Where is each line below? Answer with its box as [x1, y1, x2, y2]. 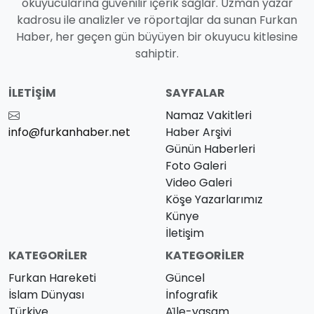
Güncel [165, 269, 205, 286]
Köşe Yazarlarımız [165, 191, 263, 207]
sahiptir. [135, 45, 179, 62]
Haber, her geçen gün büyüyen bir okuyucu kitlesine [16, 28, 298, 45]
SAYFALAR [165, 84, 225, 101]
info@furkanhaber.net [8, 123, 130, 140]
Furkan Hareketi [8, 269, 96, 286]
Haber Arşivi [165, 123, 231, 140]
